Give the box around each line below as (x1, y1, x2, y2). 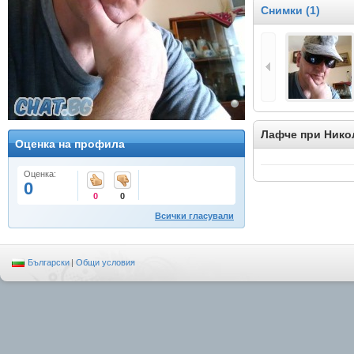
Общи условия (76, 258, 135, 267)
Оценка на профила (15, 137, 125, 150)
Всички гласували (155, 211, 234, 220)
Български (28, 258, 70, 267)
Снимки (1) (261, 4, 320, 17)
